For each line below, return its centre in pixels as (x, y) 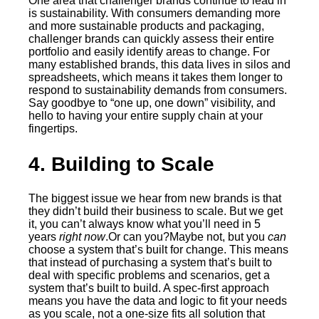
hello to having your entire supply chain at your (146, 116)
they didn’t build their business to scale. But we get (156, 211)
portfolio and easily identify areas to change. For (149, 52)
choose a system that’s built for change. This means (158, 249)
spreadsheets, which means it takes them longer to (156, 78)
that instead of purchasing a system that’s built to (150, 262)
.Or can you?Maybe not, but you (187, 236)
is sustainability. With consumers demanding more (155, 14)
